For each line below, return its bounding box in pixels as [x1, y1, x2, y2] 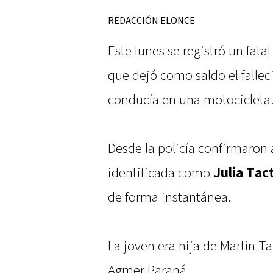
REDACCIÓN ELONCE [108, 15, 195, 28]
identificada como [108, 164, 213, 183]
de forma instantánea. [108, 188, 231, 207]
